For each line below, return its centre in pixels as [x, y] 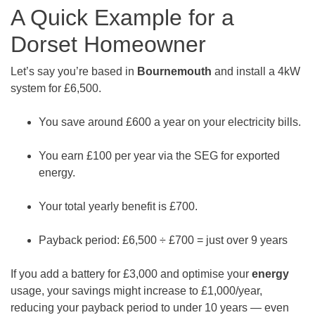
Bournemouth [174, 72]
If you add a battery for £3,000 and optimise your [130, 274]
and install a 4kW [256, 72]
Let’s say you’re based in [74, 72]
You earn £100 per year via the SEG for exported [159, 156]
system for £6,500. [56, 89]
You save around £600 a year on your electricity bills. [170, 122]
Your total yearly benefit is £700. [118, 207]
